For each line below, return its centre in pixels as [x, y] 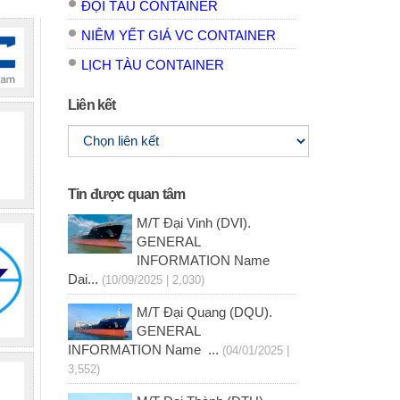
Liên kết [92, 105]
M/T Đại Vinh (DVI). [193, 224]
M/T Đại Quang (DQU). [204, 313]
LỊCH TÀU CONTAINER [153, 66]
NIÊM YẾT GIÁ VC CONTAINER [179, 36]
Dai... [83, 280]
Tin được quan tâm [127, 195]
